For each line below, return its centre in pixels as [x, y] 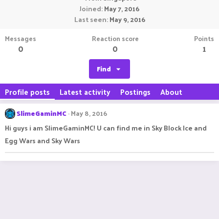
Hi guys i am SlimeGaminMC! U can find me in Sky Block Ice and [106, 128]
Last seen [90, 19]
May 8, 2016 [89, 113]
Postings [135, 92]
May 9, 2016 [127, 19]
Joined [90, 9]
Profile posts [27, 92]
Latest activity [85, 92]
